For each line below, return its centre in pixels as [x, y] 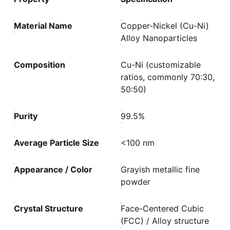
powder [136, 182]
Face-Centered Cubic [162, 208]
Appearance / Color [53, 169]
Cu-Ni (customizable [161, 65]
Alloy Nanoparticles [159, 38]
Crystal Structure [49, 208]
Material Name [43, 26]
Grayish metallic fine [160, 169]
